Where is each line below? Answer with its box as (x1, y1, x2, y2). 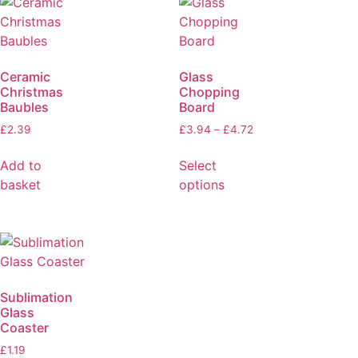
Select (179, 157, 217, 173)
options (179, 176, 225, 193)
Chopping (179, 84, 240, 101)
